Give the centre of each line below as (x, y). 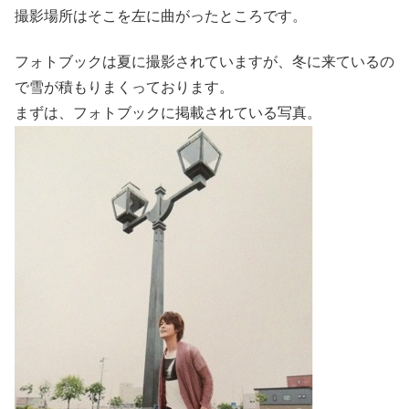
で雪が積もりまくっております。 (124, 88)
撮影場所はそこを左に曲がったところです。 (161, 16)
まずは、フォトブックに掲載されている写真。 (168, 113)
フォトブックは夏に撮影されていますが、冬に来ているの (204, 62)
